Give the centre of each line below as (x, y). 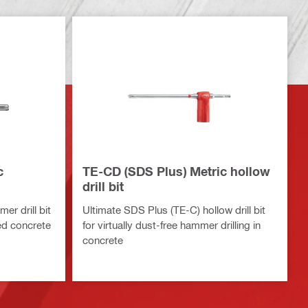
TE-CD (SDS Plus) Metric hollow (176, 171)
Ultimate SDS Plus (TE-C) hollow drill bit (174, 210)
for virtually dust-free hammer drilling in (171, 225)
